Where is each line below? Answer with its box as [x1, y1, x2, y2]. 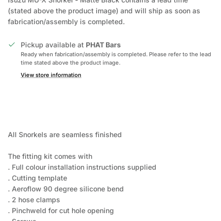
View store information [21, 72, 81, 79]
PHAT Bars [86, 40, 121, 49]
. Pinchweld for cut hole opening [8, 206, 114, 215]
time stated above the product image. [21, 59, 120, 67]
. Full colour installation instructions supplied [8, 163, 156, 172]
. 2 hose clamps [8, 195, 60, 204]
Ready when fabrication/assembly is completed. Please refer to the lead [21, 51, 211, 58]
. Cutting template [8, 174, 67, 183]
